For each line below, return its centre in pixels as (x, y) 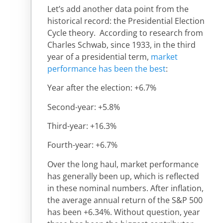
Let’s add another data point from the (118, 9)
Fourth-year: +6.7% (82, 145)
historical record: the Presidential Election (126, 21)
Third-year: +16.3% (82, 126)
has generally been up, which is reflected (123, 176)
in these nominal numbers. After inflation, (125, 188)
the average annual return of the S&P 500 (125, 200)
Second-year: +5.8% (84, 107)
